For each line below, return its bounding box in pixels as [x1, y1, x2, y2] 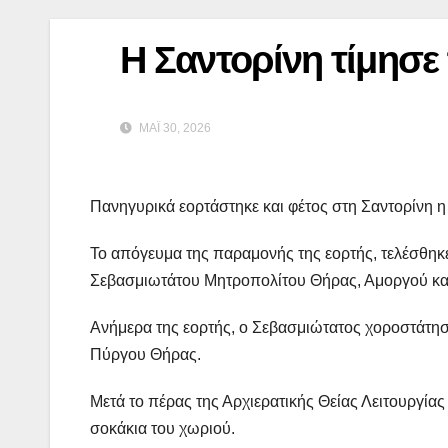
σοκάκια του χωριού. [90, 420, 235, 438]
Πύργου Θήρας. [90, 346, 201, 364]
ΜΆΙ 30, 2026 [136, 121, 211, 136]
